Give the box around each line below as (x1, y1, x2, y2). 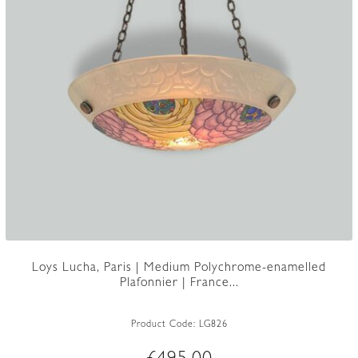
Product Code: (130, 320, 199, 330)
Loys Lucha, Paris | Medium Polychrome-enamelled (32, 262, 326, 276)
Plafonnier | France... (119, 277, 239, 291)
